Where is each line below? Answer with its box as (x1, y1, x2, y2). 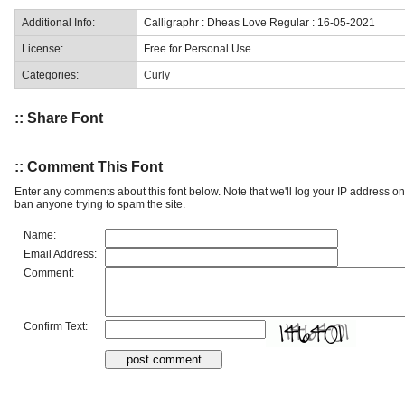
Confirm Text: (24, 319, 88, 333)
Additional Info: (22, 15, 95, 29)
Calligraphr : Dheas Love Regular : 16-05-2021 (144, 15, 375, 29)
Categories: (22, 68, 79, 81)
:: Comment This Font (14, 158, 163, 174)
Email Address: (24, 247, 97, 260)
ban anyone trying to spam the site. (14, 197, 185, 211)
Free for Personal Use (144, 42, 251, 55)
